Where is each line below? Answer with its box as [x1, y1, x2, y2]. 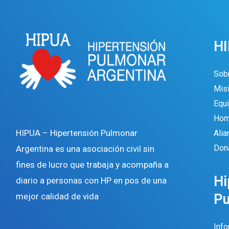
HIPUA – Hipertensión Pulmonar [16, 128, 138, 139]
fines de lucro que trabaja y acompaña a [16, 159, 169, 170]
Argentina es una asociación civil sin [16, 144, 154, 154]
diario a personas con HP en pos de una [16, 175, 167, 186]
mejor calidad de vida [16, 191, 99, 202]
